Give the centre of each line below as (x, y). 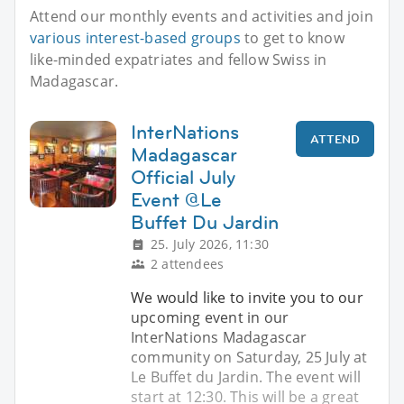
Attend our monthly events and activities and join (202, 16)
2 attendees (188, 263)
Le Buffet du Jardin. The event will (246, 376)
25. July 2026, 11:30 (210, 243)
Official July (183, 177)
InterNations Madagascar (219, 337)
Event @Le (176, 199)
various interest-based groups (135, 37)
